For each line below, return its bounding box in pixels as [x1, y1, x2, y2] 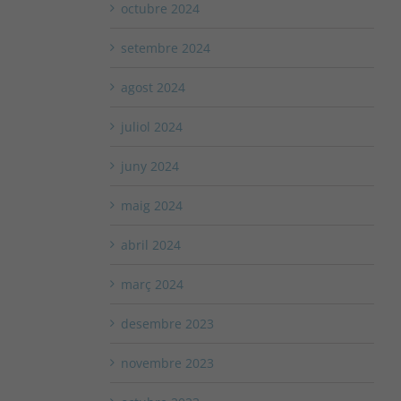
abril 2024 [120, 236, 181, 254]
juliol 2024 [120, 118, 183, 136]
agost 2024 [120, 79, 185, 97]
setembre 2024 [120, 39, 210, 57]
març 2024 [120, 276, 183, 294]
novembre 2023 [120, 354, 214, 372]
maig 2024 [120, 197, 183, 215]
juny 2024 [120, 158, 179, 175]
